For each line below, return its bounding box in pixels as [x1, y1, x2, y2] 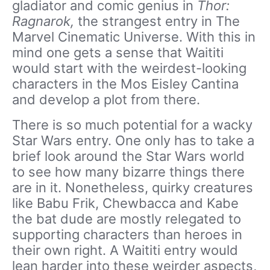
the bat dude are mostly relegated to [12, 211, 241, 227]
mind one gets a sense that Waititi [12, 45, 224, 60]
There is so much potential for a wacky [12, 117, 253, 133]
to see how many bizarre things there [12, 164, 245, 180]
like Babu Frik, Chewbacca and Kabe [12, 195, 239, 211]
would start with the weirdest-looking [12, 60, 246, 76]
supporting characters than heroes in [12, 227, 242, 242]
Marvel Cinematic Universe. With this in [12, 29, 256, 45]
